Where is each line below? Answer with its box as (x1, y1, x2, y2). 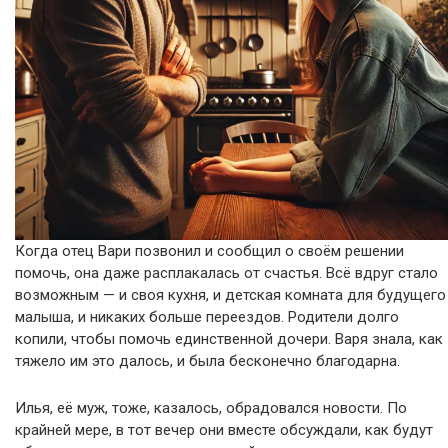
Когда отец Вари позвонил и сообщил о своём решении (15, 242, 404, 260)
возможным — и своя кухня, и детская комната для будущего (15, 286, 446, 304)
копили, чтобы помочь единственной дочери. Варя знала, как (15, 330, 443, 348)
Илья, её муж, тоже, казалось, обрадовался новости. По (15, 399, 407, 417)
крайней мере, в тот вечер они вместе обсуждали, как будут (15, 421, 433, 439)
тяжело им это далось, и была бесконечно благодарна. (15, 352, 400, 370)
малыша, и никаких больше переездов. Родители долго (15, 308, 399, 326)
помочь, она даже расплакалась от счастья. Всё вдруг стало (15, 264, 438, 282)
